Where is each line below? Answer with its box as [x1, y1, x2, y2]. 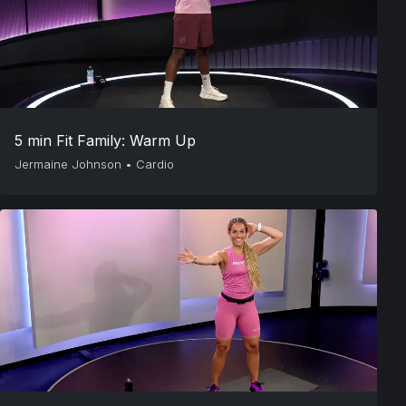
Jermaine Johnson [14, 157, 121, 171]
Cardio [136, 157, 174, 171]
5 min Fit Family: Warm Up [14, 131, 196, 150]
